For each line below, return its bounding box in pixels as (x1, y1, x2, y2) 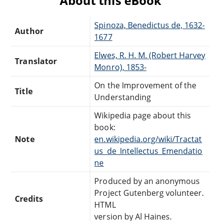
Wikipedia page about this (94, 110, 191, 121)
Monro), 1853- (94, 61, 147, 73)
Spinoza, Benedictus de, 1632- (94, 19, 205, 31)
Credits (15, 193, 43, 204)
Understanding (94, 91, 151, 103)
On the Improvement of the (94, 79, 197, 91)
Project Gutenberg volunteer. (94, 187, 204, 198)
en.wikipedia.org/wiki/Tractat (94, 133, 202, 145)
